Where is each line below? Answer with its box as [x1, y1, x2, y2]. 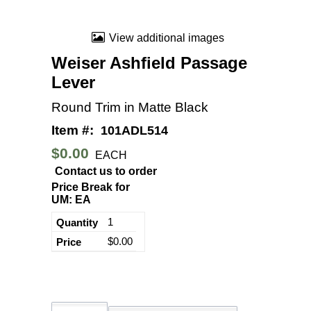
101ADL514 [101, 124, 168, 137]
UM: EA [51, 194, 91, 206]
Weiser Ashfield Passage [51, 53, 247, 72]
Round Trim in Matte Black [51, 100, 208, 115]
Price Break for [51, 181, 130, 194]
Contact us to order [55, 165, 157, 177]
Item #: [51, 122, 94, 137]
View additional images [108, 32, 224, 44]
